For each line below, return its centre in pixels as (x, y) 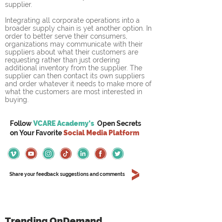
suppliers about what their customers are (73, 52)
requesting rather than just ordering (63, 60)
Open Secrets (119, 123)
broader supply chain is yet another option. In (79, 28)
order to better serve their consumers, (67, 36)
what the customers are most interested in (75, 92)
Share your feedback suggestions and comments (67, 174)
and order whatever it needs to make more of (79, 84)
